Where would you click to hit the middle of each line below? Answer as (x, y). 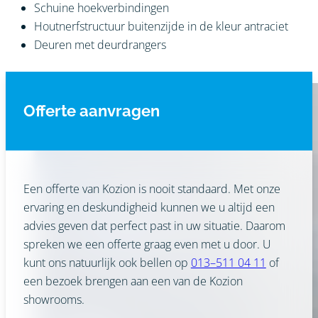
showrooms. (54, 300)
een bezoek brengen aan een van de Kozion (133, 281)
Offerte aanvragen (91, 111)
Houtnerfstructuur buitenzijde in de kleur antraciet (161, 26)
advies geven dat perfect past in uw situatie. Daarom (154, 226)
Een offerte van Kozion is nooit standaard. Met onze (152, 189)
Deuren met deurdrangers (100, 44)
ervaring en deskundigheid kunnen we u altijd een (149, 208)
